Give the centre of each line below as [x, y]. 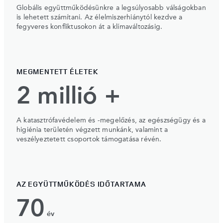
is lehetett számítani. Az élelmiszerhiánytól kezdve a [100, 17]
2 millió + [68, 97]
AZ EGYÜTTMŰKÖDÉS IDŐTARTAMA [81, 184]
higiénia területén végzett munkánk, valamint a [92, 130]
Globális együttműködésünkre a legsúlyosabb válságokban [111, 8]
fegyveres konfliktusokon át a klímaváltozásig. [90, 27]
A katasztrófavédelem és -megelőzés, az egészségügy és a [111, 120]
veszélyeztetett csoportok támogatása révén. [89, 139]
